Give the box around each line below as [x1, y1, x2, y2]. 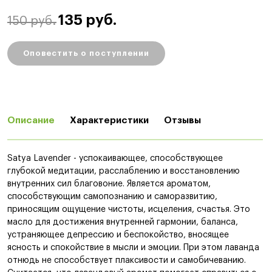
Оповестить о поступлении [23, 49, 149, 57]
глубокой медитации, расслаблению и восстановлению [7, 167, 240, 175]
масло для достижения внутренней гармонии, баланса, [7, 218, 238, 226]
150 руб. [7, 15, 56, 27]
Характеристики [70, 116, 149, 125]
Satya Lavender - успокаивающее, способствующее [7, 154, 223, 163]
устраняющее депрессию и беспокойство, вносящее [7, 231, 229, 239]
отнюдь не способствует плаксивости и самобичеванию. [7, 256, 246, 265]
